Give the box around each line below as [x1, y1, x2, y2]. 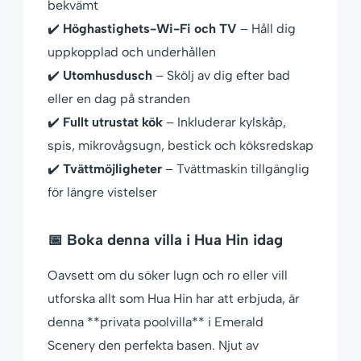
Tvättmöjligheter [63, 161, 162, 177]
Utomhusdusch [63, 68, 152, 84]
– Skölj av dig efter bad [152, 68, 290, 84]
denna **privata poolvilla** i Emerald [48, 314, 263, 330]
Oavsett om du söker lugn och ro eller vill [48, 268, 288, 284]
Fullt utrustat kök [63, 114, 163, 131]
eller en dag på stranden [48, 91, 190, 107]
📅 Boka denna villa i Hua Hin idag [48, 230, 283, 250]
